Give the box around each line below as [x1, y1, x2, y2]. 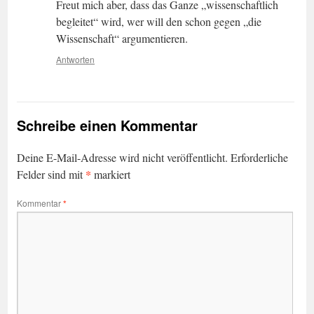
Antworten [56, 53, 95, 66]
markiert [91, 167, 130, 182]
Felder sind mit [17, 167, 86, 182]
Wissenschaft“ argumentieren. [56, 31, 188, 46]
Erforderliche [231, 150, 288, 165]
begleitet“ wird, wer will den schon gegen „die [56, 14, 261, 29]
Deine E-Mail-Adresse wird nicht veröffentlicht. [17, 150, 228, 165]
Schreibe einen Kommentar [17, 115, 198, 136]
